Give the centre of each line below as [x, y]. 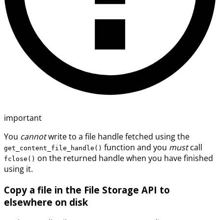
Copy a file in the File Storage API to [87, 190]
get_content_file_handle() [53, 148]
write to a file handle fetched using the [118, 137]
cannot [33, 137]
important [23, 118]
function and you [136, 148]
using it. [18, 169]
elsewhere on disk [46, 202]
